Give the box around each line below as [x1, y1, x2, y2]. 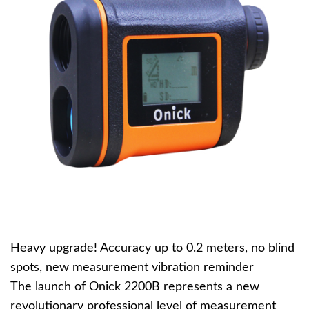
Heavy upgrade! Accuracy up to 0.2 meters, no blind [10, 242, 295, 255]
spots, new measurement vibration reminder [10, 261, 254, 274]
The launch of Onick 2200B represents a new [10, 281, 259, 293]
